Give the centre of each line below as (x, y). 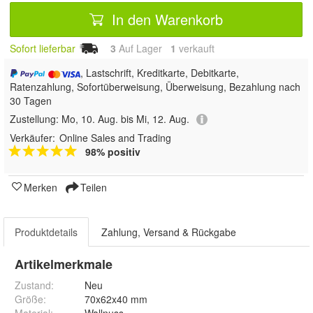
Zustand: (34, 285)
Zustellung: (36, 118)
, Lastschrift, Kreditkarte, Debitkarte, (160, 72)
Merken (41, 188)
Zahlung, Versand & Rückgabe (169, 232)
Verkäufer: (32, 138)
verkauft (195, 48)
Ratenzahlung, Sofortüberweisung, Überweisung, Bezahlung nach (155, 86)
